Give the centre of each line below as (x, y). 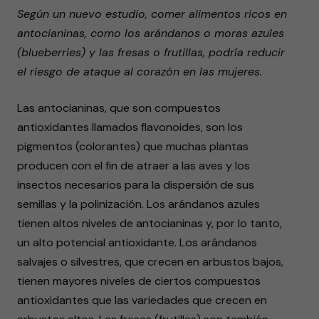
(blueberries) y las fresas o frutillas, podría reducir (151, 52)
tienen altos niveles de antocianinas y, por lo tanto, (150, 223)
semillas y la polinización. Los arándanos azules (138, 204)
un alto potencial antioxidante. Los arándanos (137, 242)
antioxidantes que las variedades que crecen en (142, 300)
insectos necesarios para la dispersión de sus (136, 185)
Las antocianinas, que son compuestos (119, 108)
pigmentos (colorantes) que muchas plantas (133, 146)
